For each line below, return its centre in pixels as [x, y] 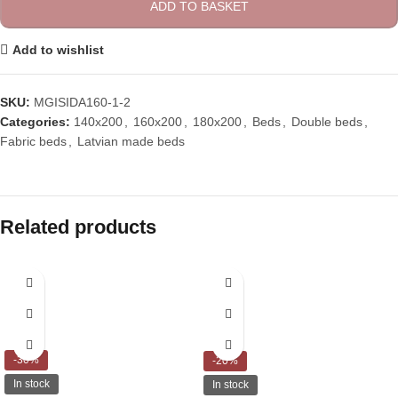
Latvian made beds [131, 142]
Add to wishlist [58, 49]
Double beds [327, 122]
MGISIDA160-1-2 [82, 103]
